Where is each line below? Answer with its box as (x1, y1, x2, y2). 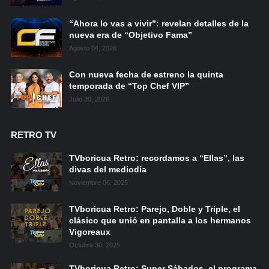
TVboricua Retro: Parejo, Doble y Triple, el (68, 204, 240, 214)
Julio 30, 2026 (68, 95, 109, 103)
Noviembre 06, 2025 (68, 179, 128, 186)
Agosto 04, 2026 (68, 44, 116, 52)
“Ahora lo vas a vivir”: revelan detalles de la (68, 19, 249, 28)
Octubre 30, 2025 (68, 241, 120, 249)
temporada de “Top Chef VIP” (68, 81, 189, 91)
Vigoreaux (68, 227, 110, 237)
